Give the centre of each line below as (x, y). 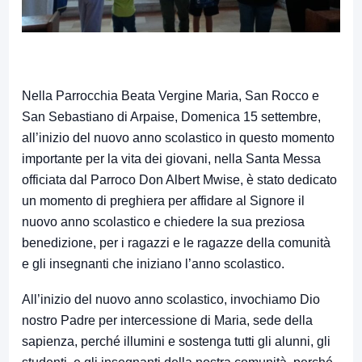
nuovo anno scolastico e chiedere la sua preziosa (163, 222)
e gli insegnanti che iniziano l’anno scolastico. (153, 264)
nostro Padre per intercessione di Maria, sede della (167, 321)
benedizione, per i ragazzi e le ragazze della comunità (176, 243)
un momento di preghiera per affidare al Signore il (163, 201)
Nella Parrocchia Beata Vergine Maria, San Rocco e (170, 96)
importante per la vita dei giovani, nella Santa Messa (171, 159)
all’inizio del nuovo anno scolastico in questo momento (178, 138)
